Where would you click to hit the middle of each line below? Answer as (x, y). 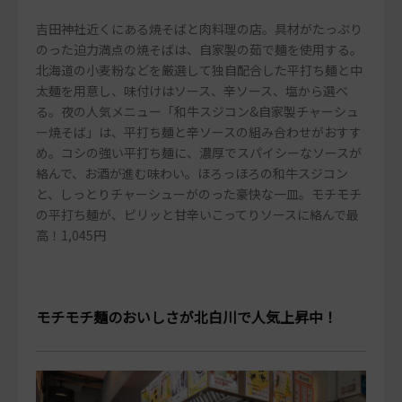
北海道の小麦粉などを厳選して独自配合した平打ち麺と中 (199, 70)
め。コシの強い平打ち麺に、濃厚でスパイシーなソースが (199, 153)
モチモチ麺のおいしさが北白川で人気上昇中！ (187, 316)
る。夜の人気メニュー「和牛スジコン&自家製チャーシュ (197, 112)
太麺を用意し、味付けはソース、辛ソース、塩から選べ (192, 91)
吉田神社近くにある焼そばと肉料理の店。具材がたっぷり (199, 29)
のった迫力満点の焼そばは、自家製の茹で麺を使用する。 (199, 50)
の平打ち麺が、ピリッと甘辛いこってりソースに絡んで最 (197, 215)
